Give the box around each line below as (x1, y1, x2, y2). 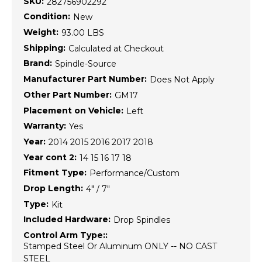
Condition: (23, 11, 70, 22)
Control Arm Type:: (23, 230, 108, 241)
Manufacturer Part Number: (23, 74, 147, 85)
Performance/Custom (89, 168, 180, 179)
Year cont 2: (23, 151, 77, 163)
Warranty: (23, 120, 66, 132)
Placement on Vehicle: (23, 105, 123, 116)
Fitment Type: (23, 167, 87, 178)
